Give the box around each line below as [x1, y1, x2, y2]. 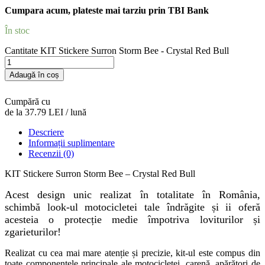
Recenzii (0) [28, 148, 74, 159]
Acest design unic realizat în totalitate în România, [5, 188, 260, 201]
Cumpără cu [5, 96, 50, 106]
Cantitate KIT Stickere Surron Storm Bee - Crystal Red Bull [5, 45, 229, 56]
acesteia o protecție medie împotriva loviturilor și [5, 213, 260, 225]
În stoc [5, 25, 30, 35]
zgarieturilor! [5, 225, 61, 238]
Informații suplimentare [28, 137, 115, 148]
